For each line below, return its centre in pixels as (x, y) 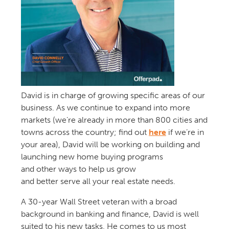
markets (37, 120)
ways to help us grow (97, 169)
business (36, 107)
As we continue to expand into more (123, 107)
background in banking (62, 214)
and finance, (127, 214)
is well (187, 214)
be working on (125, 144)
